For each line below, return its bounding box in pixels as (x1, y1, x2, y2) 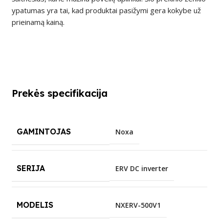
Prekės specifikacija (12, 87, 108, 99)
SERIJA (17, 163, 45, 173)
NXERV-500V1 (115, 200, 161, 210)
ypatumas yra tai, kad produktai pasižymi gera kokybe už (12, 5, 201, 15)
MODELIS (17, 199, 53, 210)
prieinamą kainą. (12, 17, 65, 27)
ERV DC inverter (115, 163, 168, 173)
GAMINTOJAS (17, 126, 71, 136)
